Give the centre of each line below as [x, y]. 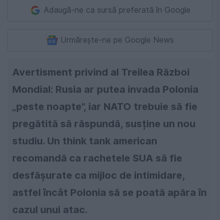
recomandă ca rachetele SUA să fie [97, 158]
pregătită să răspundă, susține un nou [104, 124]
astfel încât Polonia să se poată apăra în [110, 193]
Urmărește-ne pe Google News [117, 40]
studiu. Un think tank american [85, 141]
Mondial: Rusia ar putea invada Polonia [105, 90]
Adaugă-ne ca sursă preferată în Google [117, 10]
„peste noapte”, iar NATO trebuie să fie [105, 107]
